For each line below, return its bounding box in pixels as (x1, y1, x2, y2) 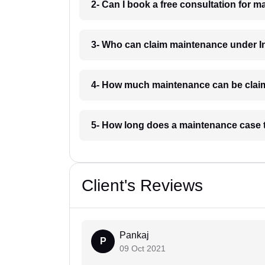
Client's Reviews (82, 176, 203, 195)
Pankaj (119, 230, 149, 241)
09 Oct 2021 (119, 244, 166, 254)
